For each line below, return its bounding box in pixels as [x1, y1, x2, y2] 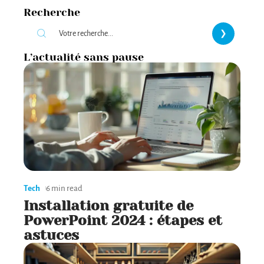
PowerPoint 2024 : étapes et [24, 212, 222, 229]
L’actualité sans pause [24, 51, 144, 63]
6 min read [46, 183, 82, 193]
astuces [24, 226, 79, 243]
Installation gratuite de [24, 197, 193, 214]
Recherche [24, 6, 80, 18]
